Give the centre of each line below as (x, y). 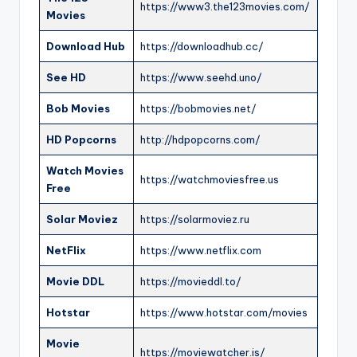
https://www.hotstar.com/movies (224, 313)
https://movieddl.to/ (190, 282)
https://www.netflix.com (201, 251)
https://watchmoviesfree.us (210, 180)
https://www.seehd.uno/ (201, 78)
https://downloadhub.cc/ (202, 47)
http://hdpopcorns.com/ (200, 140)
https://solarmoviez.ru (195, 220)
